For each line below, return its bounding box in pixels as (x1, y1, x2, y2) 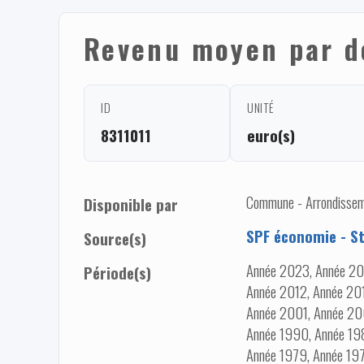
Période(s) (84, 261, 151, 284)
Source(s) (84, 227, 146, 249)
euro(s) (247, 123, 295, 147)
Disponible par (84, 193, 178, 215)
